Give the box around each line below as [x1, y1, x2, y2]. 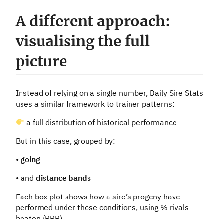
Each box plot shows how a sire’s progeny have [16, 191, 180, 201]
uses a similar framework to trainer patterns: [16, 98, 175, 109]
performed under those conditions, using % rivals [16, 202, 189, 212]
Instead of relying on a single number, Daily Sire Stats [16, 88, 203, 98]
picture [16, 52, 67, 71]
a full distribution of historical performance [24, 117, 177, 127]
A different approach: [16, 12, 170, 31]
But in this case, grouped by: [16, 135, 115, 146]
